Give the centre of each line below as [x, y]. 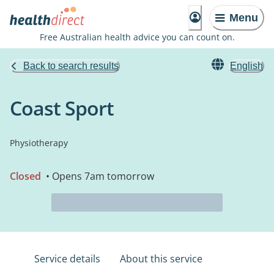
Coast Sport [62, 108]
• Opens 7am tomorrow [99, 176]
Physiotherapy [39, 143]
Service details [67, 259]
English [246, 66]
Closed [25, 176]
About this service [161, 259]
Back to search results [71, 66]
